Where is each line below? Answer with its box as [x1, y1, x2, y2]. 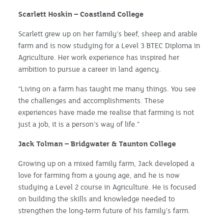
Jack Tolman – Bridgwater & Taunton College [18, 138, 176, 148]
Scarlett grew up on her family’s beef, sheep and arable [18, 28, 198, 38]
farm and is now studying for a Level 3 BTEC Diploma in [18, 40, 201, 50]
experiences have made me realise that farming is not [18, 107, 194, 117]
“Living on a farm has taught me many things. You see [18, 83, 196, 93]
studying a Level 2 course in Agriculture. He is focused [18, 182, 197, 192]
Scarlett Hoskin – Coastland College [18, 9, 144, 19]
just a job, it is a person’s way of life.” [18, 119, 140, 129]
